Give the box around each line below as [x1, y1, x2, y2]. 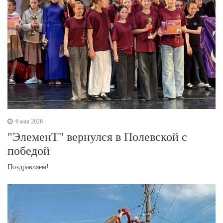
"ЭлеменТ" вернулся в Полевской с [7, 130, 187, 144]
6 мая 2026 [14, 118, 43, 125]
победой [7, 144, 50, 158]
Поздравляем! [7, 163, 49, 171]
